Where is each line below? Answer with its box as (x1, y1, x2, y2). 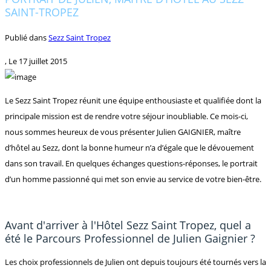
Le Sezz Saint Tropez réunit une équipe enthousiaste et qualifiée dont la (5, 94, 261, 106)
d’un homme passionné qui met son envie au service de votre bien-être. (5, 173, 261, 184)
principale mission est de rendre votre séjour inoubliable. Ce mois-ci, (5, 110, 248, 122)
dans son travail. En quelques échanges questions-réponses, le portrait (5, 157, 258, 169)
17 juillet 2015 (19, 55, 67, 67)
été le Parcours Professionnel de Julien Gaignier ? (5, 230, 255, 246)
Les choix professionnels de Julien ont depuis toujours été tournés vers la (5, 256, 266, 267)
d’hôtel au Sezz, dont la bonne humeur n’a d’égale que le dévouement (5, 142, 254, 153)
